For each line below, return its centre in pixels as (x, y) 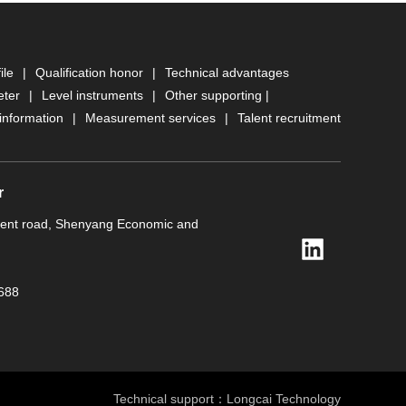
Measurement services (150, 117)
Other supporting (213, 95)
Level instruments (92, 95)
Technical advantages (227, 72)
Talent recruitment (289, 117)
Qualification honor (89, 72)
